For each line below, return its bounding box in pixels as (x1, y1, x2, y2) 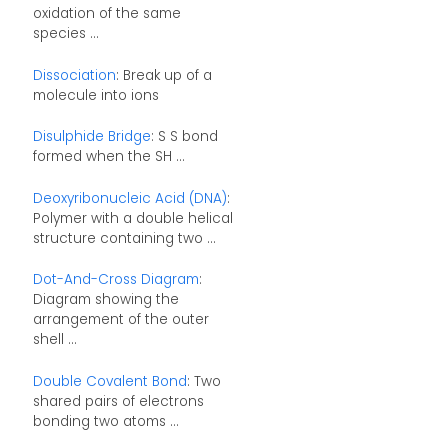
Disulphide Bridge (32, 127, 151, 147)
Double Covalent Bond (32, 371, 187, 391)
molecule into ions (32, 85, 159, 105)
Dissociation (32, 65, 116, 85)
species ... (32, 23, 99, 43)
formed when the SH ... (32, 147, 185, 167)
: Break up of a (115, 65, 212, 85)
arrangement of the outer (32, 310, 209, 330)
